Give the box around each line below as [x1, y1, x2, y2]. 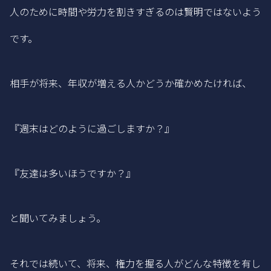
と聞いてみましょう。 [10, 211, 106, 226]
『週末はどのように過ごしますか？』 [10, 120, 174, 135]
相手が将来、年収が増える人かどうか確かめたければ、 [10, 76, 252, 91]
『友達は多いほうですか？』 [10, 165, 135, 180]
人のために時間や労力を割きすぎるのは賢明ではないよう [10, 4, 261, 19]
